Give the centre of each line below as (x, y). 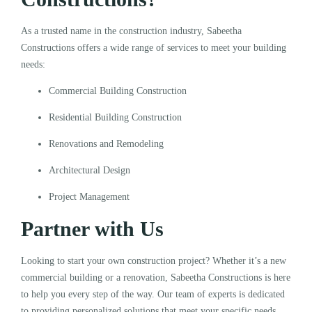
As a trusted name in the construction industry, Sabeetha (131, 31)
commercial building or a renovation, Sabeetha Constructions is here (156, 277)
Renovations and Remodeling (108, 143)
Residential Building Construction (117, 117)
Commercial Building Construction (119, 91)
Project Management (91, 196)
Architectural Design (91, 170)
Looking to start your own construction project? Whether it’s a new (154, 260)
